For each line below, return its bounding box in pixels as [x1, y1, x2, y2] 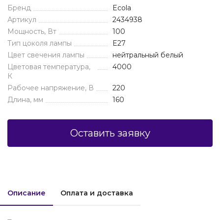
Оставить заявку [70, 127, 150, 139]
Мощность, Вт [7, 27, 56, 36]
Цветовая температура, [7, 62, 90, 71]
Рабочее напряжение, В [7, 83, 94, 92]
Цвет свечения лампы [7, 51, 84, 59]
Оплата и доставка [60, 189, 133, 197]
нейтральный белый [112, 51, 183, 59]
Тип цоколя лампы [7, 39, 72, 48]
